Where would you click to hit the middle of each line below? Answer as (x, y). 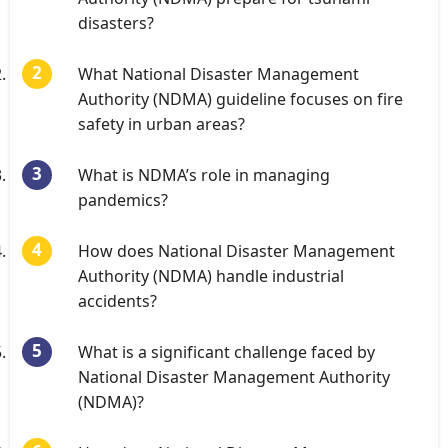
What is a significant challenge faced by (226, 352)
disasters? (116, 23)
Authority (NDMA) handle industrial (211, 276)
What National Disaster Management (218, 74)
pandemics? (123, 200)
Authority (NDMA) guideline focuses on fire (240, 99)
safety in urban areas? (161, 124)
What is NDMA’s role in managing (204, 175)
